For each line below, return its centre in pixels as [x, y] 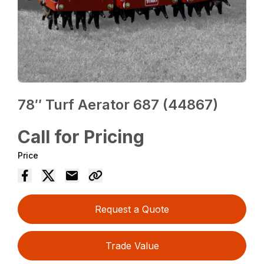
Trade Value [132, 246]
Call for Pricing [81, 137]
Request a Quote [132, 209]
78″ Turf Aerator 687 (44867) [118, 105]
